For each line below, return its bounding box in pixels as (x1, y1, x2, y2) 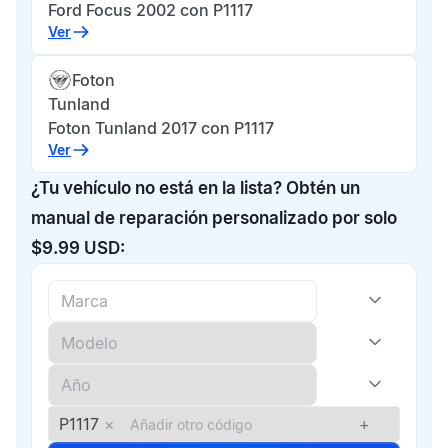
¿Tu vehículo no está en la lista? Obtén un (31, 178, 360, 198)
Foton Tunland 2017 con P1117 (48, 118, 274, 138)
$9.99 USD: (31, 238, 125, 258)
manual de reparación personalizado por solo (31, 208, 397, 228)
